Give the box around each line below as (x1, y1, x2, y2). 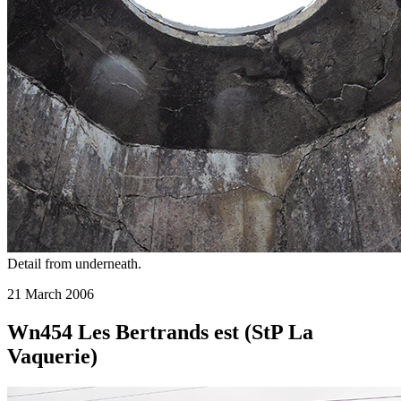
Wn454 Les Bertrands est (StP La (7, 320, 313, 344)
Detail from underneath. (7, 256, 141, 271)
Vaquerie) (7, 344, 98, 368)
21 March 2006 (7, 286, 94, 302)
